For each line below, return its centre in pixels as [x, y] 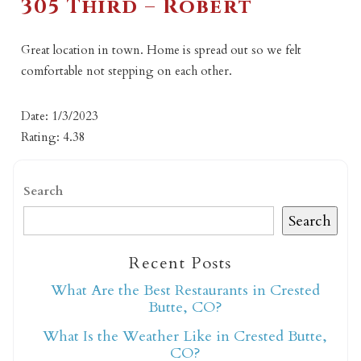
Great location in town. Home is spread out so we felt [162, 50]
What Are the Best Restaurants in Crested [185, 291]
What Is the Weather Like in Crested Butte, [185, 337]
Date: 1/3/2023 [60, 116]
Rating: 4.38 [54, 137]
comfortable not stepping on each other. [127, 71]
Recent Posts [180, 263]
